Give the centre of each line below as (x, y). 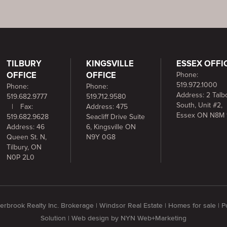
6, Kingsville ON (111, 127)
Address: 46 (25, 127)
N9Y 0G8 (101, 137)
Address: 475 (107, 107)
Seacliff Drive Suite (116, 117)
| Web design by (93, 219)
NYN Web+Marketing (154, 219)
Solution (53, 219)
